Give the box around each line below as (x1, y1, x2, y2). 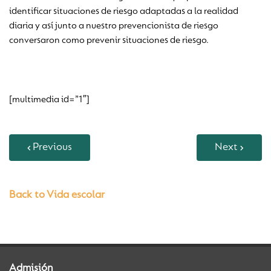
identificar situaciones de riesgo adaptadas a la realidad (9, 7, 238, 16)
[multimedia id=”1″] (9, 95, 90, 105)
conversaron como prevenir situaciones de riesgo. (9, 36, 209, 45)
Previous (33, 142, 72, 153)
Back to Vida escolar (9, 190, 105, 201)
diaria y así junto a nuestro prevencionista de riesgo (9, 21, 218, 31)
